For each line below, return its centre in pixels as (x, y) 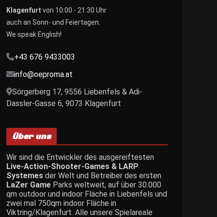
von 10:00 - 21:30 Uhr (74, 10)
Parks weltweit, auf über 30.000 (106, 185)
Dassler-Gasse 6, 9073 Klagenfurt (64, 103)
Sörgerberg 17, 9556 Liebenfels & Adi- (77, 92)
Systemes (25, 175)
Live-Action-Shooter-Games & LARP (72, 166)
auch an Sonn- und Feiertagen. (53, 22)
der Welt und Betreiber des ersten (102, 175)
